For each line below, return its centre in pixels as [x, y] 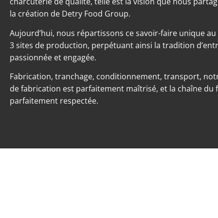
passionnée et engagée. [53, 57]
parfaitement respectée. [54, 101]
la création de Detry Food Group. [70, 14]
